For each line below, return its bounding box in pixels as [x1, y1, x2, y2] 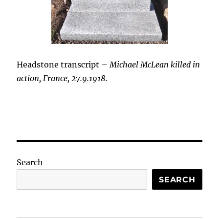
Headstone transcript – [17, 60, 110, 69]
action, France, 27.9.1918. [17, 73, 108, 83]
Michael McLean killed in [109, 60, 200, 69]
